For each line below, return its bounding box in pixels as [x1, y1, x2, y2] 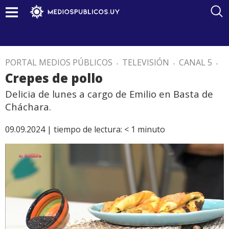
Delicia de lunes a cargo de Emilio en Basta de [5, 87, 213, 100]
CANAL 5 [179, 57, 212, 68]
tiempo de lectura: [54, 124, 122, 135]
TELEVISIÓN [122, 57, 169, 68]
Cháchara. [5, 100, 51, 113]
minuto [138, 124, 165, 135]
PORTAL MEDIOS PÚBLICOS [5, 57, 112, 68]
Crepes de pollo [5, 70, 103, 86]
